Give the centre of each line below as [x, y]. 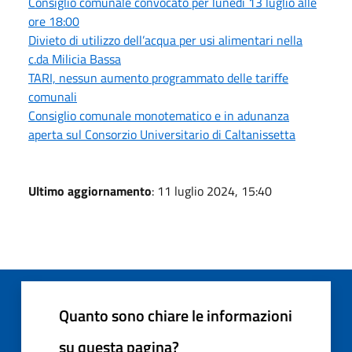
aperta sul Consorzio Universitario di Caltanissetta [162, 134]
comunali [53, 96]
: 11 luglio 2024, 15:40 [212, 191]
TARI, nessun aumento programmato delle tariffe [158, 77]
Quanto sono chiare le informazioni [176, 315]
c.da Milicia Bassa [75, 59]
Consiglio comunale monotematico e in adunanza [159, 115]
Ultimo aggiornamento [90, 191]
